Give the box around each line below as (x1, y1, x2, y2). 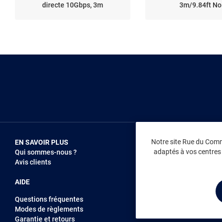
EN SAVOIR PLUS (15, 138, 68, 146)
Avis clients (15, 158, 51, 166)
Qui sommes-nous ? (15, 148, 77, 156)
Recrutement (174, 158, 215, 166)
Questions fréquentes (15, 195, 83, 203)
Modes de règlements (15, 205, 83, 213)
